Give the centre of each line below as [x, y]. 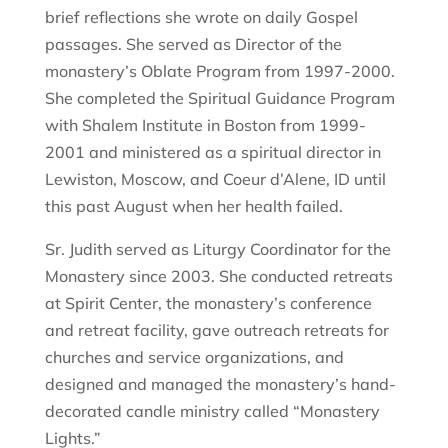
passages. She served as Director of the [193, 44]
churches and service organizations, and [194, 357]
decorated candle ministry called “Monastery [212, 411]
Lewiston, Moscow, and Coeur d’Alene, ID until [215, 179]
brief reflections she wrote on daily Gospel [201, 17]
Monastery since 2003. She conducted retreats [218, 276]
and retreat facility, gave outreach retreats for [216, 330]
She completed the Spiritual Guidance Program [219, 98]
